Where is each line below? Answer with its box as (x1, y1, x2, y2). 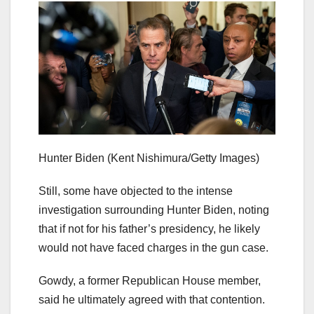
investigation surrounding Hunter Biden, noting (39, 203, 269, 216)
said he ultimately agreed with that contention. (39, 293, 265, 306)
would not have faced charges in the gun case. (39, 241, 268, 254)
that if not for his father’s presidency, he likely (39, 222, 260, 235)
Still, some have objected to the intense (39, 184, 233, 197)
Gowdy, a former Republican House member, (39, 274, 261, 287)
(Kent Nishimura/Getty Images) (107, 151, 259, 164)
